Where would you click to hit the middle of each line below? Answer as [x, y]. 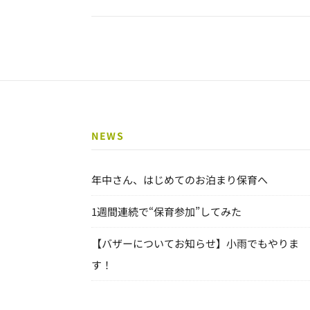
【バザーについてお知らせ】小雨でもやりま [195, 243]
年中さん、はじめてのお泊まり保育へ [180, 180]
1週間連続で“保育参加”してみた [166, 211]
